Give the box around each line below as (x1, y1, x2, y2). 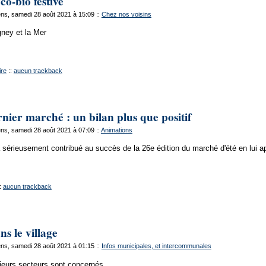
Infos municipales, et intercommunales (101, 242, 211, 249)
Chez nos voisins (101, 10, 151, 18)
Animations (100, 126, 132, 134)
